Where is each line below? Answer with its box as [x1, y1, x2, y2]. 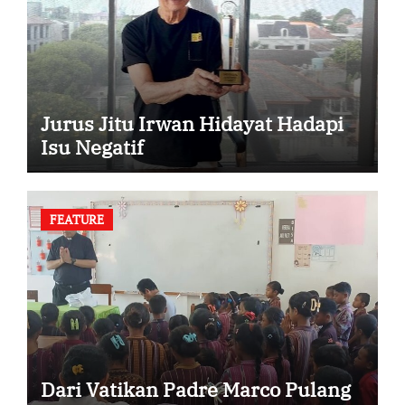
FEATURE [49, 210, 104, 228]
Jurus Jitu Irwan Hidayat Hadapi [40, 110, 344, 137]
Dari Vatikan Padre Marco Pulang [40, 375, 351, 402]
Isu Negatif [40, 134, 144, 161]
